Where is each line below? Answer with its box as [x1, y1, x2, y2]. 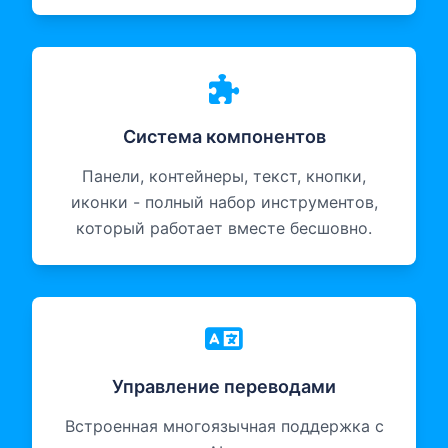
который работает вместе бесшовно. [76, 218, 372, 239]
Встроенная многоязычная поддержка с [64, 416, 384, 437]
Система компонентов [122, 126, 326, 148]
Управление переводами [112, 376, 336, 398]
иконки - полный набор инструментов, [70, 192, 378, 213]
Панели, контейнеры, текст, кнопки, [82, 166, 366, 187]
